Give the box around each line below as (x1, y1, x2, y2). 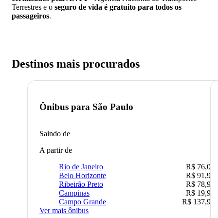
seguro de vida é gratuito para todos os (54, 3, 182, 12)
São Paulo (92, 101, 133, 112)
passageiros (12, 12, 49, 20)
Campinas (59, 188, 90, 197)
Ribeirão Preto (59, 180, 103, 188)
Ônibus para (39, 101, 92, 112)
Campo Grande (59, 197, 106, 206)
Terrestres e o (12, 3, 54, 12)
